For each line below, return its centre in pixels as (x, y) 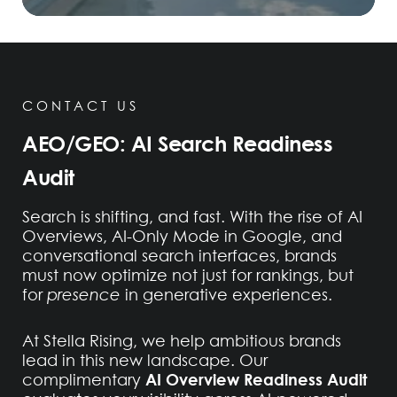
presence (84, 295)
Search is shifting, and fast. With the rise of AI (192, 217)
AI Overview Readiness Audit (256, 380)
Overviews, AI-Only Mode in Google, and (182, 237)
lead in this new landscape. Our (145, 361)
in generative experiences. (226, 295)
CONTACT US (81, 106)
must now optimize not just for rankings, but (188, 276)
